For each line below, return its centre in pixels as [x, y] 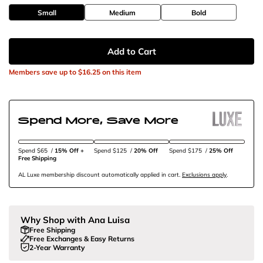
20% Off [146, 151]
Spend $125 [111, 151]
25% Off [221, 151]
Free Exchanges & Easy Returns [82, 239]
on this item [121, 72]
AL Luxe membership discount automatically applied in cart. [100, 175]
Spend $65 [34, 151]
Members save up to [43, 72]
